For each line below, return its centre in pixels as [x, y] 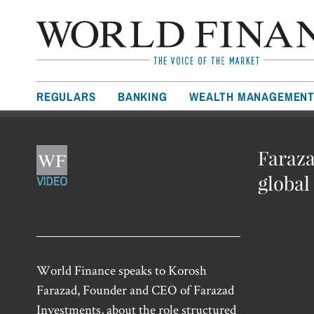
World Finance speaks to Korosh [122, 271]
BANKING [143, 96]
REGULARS [66, 96]
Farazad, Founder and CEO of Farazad [135, 290]
